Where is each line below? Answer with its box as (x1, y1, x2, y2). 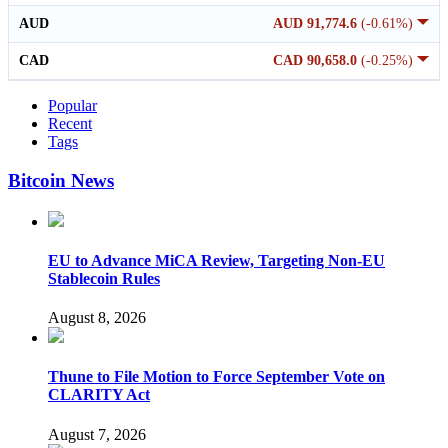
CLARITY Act (48, 386, 150, 404)
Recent (48, 115, 92, 133)
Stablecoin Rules (48, 269, 160, 287)
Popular (48, 97, 97, 115)
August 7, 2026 (48, 425, 146, 443)
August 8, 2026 (48, 309, 146, 327)
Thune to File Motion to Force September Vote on (48, 368, 385, 386)
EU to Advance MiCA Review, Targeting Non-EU (48, 251, 385, 269)
